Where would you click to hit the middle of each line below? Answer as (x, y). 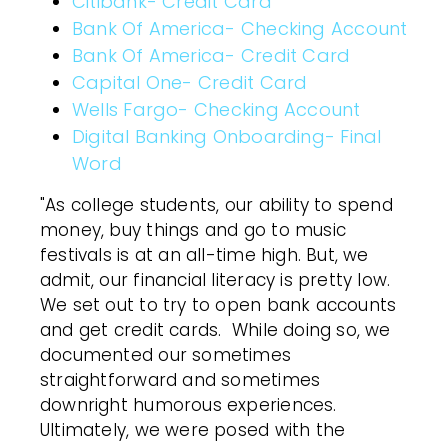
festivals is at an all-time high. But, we (204, 255)
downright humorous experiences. (188, 405)
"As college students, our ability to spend (216, 205)
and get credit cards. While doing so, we (215, 330)
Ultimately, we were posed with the (193, 430)
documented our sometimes (166, 355)
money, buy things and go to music (193, 230)
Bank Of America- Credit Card (211, 55)
